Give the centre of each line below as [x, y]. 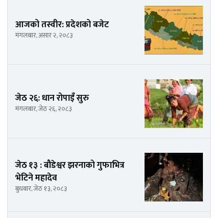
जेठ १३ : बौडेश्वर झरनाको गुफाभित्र [70, 165]
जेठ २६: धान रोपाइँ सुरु [52, 98]
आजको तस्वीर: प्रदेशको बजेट [62, 25]
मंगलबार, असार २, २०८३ [44, 35]
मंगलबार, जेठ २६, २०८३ [44, 109]
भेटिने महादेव [36, 178]
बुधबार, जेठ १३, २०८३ [41, 188]
